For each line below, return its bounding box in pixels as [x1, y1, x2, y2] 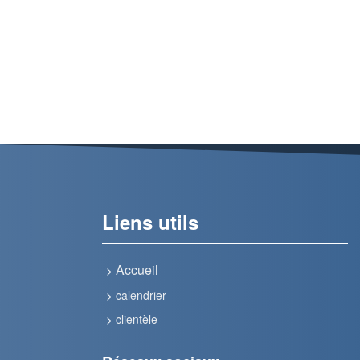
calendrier [116, 287, 166, 304]
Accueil [116, 260, 158, 280]
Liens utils [102, 208, 198, 236]
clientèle [116, 311, 157, 328]
